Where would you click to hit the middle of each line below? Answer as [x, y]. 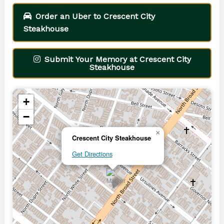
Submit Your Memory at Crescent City [117, 59]
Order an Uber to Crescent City [95, 16]
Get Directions [92, 154]
